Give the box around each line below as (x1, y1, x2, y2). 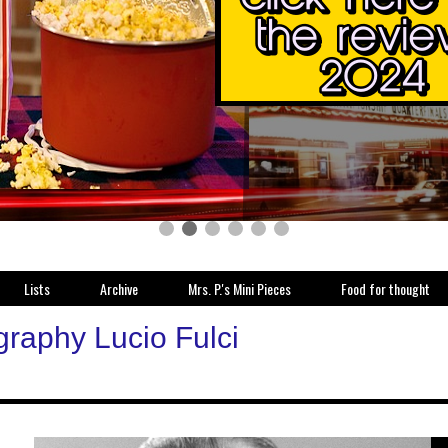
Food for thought (341, 278, 430, 299)
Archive (100, 278, 138, 299)
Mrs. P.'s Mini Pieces (188, 278, 291, 299)
